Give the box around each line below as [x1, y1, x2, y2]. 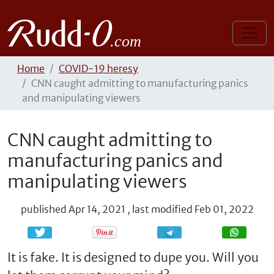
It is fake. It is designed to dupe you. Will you [7, 250, 259, 265]
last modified [131, 203, 193, 215]
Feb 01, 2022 [194, 203, 254, 215]
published [20, 203, 67, 215]
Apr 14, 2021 [68, 203, 125, 215]
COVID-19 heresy [59, 62, 138, 75]
